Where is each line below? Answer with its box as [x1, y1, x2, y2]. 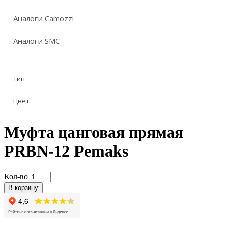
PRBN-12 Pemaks [4, 142, 128, 161]
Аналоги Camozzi [13, 13, 74, 23]
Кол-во [4, 172, 28, 181]
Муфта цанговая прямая [4, 123, 183, 142]
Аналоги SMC [13, 35, 60, 46]
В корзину [8, 183, 39, 192]
